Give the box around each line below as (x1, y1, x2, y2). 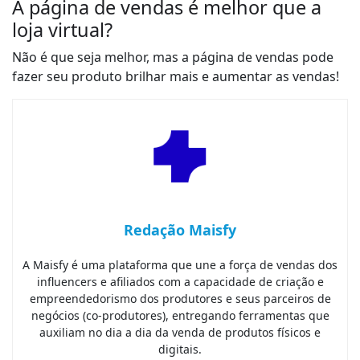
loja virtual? (12, 17, 112, 43)
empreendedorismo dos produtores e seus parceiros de (29, 291, 331, 307)
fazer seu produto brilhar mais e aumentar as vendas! (12, 67, 339, 86)
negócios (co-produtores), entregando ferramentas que (31, 308, 329, 324)
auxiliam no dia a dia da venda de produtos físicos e (39, 325, 321, 341)
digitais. (158, 342, 202, 358)
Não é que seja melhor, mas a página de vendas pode (12, 48, 333, 67)
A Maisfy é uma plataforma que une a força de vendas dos (22, 257, 337, 273)
